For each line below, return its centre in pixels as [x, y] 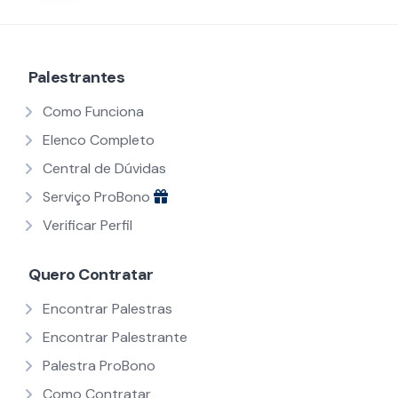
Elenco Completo [99, 140]
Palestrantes [76, 78]
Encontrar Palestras [107, 309]
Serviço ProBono [98, 197]
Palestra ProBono [99, 366]
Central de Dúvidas [104, 169]
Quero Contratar [91, 275]
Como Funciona [93, 112]
